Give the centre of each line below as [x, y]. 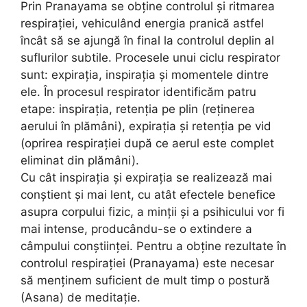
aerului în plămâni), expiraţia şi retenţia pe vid [146, 126]
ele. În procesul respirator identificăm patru [138, 91]
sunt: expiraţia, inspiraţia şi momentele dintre [145, 74]
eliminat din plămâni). [80, 160]
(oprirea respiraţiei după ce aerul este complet [147, 143]
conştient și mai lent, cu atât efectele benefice [148, 194]
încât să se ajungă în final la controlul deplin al [147, 40]
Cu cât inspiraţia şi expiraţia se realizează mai [146, 177]
